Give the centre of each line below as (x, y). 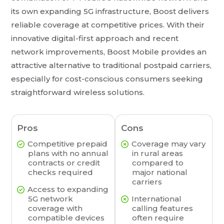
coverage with (55, 208)
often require (158, 217)
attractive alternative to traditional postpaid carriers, (111, 65)
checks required (61, 172)
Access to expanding (68, 189)
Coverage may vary (168, 143)
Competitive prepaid (68, 143)
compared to (157, 162)
